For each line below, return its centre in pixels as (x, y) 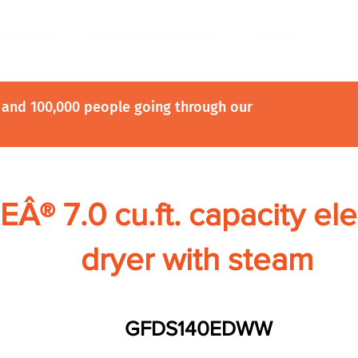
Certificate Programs (154, 35)
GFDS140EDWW (198, 328)
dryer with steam (197, 259)
